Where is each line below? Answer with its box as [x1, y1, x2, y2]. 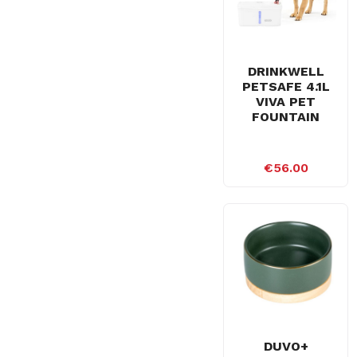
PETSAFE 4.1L [241, 79, 330, 95]
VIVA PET [256, 94, 316, 110]
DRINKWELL [247, 64, 324, 80]
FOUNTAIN [252, 109, 320, 125]
